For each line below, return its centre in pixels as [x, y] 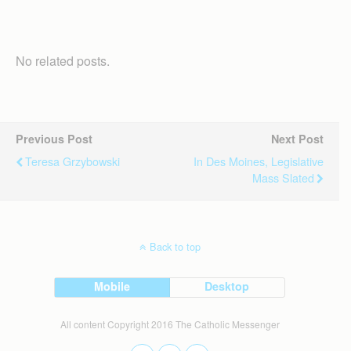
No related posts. [63, 60]
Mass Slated [283, 177]
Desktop [227, 286]
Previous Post [54, 138]
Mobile [112, 286]
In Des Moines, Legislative [259, 161]
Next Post [297, 138]
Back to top [175, 246]
